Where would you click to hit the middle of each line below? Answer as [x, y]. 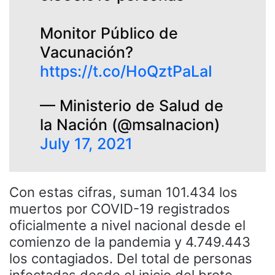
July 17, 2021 [86, 143]
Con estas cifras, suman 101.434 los [123, 192]
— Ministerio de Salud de [132, 105]
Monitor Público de [109, 33]
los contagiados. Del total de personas [131, 258]
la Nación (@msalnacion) [130, 124]
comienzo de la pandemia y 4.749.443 [130, 242]
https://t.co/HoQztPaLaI [126, 71]
